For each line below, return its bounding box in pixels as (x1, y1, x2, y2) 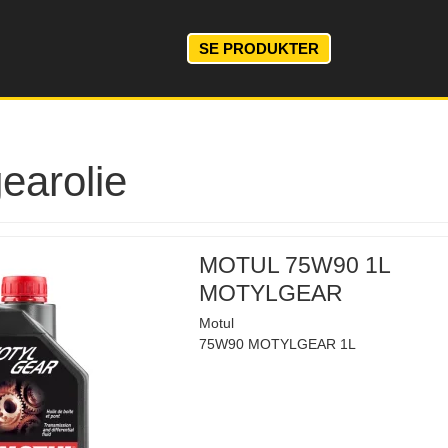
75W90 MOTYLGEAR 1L (199, 335, 357, 352)
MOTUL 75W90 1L (199, 252, 391, 279)
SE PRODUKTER (198, 39, 319, 57)
